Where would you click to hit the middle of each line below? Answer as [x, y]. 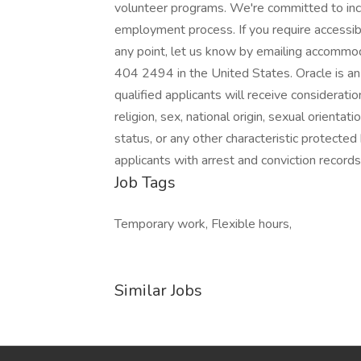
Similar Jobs [158, 290]
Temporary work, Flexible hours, [203, 224]
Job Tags [145, 183]
